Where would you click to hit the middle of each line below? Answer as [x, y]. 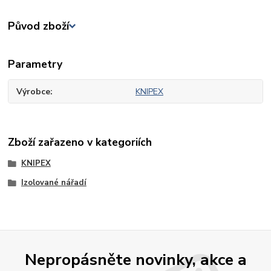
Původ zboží [39, 26]
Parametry [35, 64]
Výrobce [34, 91]
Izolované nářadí [54, 182]
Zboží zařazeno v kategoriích [80, 142]
